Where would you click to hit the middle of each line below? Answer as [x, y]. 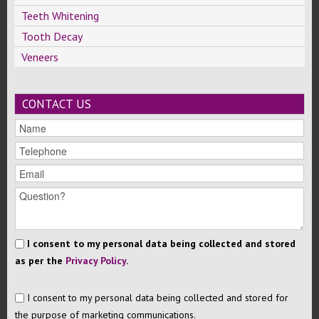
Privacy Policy [96, 261]
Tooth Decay [52, 36]
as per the [40, 261]
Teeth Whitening [60, 16]
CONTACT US [57, 104]
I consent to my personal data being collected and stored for [156, 298]
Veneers [40, 57]
